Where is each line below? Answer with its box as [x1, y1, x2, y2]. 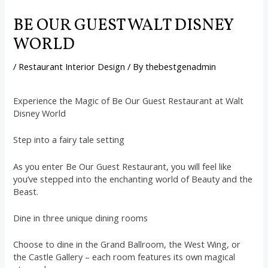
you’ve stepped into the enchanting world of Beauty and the [13, 172, 253, 185]
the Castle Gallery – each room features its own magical [13, 251, 236, 263]
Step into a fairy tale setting [13, 133, 125, 146]
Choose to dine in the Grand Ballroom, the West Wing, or [13, 238, 241, 251]
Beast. [13, 185, 39, 197]
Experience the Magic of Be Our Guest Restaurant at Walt [13, 95, 244, 107]
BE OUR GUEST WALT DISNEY [13, 14, 234, 38]
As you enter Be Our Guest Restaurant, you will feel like [13, 160, 232, 172]
